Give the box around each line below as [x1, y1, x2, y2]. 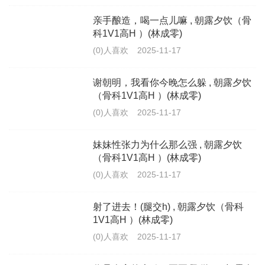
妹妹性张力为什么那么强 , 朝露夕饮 [93, 140, 242, 150]
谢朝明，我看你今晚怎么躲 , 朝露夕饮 [93, 77, 251, 88]
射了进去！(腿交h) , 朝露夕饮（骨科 [93, 202, 244, 212]
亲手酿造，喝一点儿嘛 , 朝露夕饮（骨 [93, 15, 251, 25]
